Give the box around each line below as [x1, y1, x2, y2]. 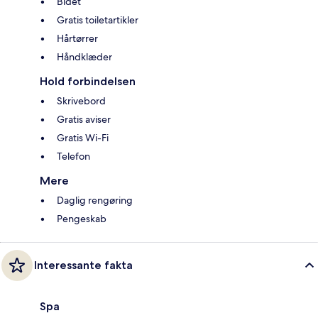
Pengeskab [57, 212, 106, 225]
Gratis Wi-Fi [57, 131, 109, 144]
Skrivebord [57, 94, 106, 107]
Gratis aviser [57, 112, 111, 126]
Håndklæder [57, 50, 112, 63]
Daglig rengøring [57, 193, 133, 207]
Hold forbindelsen [40, 74, 136, 88]
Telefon [57, 149, 90, 163]
